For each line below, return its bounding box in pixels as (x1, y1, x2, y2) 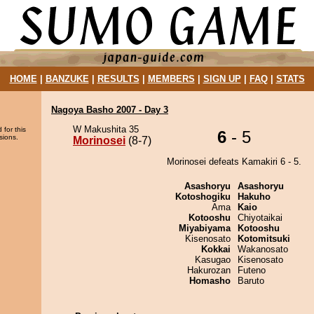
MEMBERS (147, 74, 195, 84)
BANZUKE (45, 74, 89, 84)
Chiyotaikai (238, 212, 282, 223)
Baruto (238, 275, 264, 286)
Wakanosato (238, 244, 288, 254)
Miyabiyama (179, 223, 231, 233)
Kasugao (195, 254, 231, 265)
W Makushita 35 (73, 124, 139, 135)
